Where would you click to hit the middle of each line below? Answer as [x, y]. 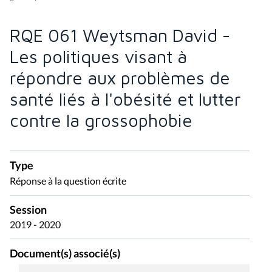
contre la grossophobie [101, 120]
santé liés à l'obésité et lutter [125, 99]
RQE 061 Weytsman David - [120, 35]
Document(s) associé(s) [65, 254]
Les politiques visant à [98, 56]
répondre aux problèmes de [120, 77]
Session [28, 209]
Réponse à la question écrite [68, 180]
